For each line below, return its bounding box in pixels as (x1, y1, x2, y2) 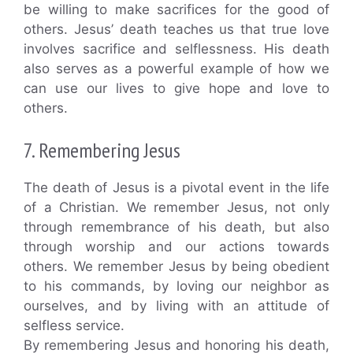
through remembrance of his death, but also (24, 219, 329, 236)
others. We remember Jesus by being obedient (24, 258, 329, 275)
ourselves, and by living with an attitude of (24, 298, 329, 314)
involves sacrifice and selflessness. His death (24, 40, 329, 57)
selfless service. (24, 318, 124, 334)
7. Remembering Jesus (24, 137, 180, 164)
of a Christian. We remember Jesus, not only (24, 199, 329, 216)
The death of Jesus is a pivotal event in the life (24, 180, 329, 196)
